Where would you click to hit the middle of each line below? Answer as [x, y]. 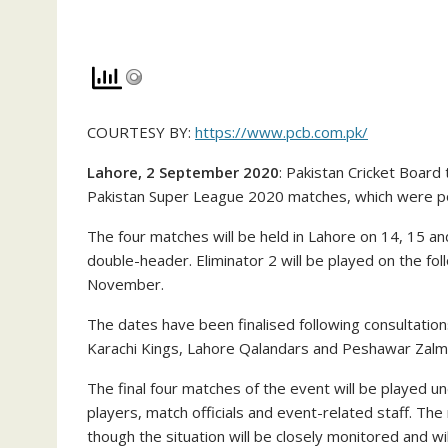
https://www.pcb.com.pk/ [281, 131]
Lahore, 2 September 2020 [183, 171]
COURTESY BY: [141, 131]
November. [125, 283]
